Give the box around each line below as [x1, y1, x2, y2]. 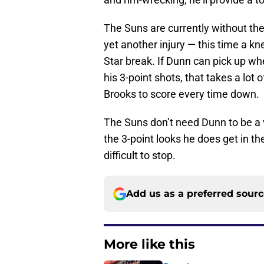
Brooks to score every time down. [104, 88, 259, 101]
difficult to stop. [104, 149, 176, 162]
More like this [104, 236, 195, 253]
